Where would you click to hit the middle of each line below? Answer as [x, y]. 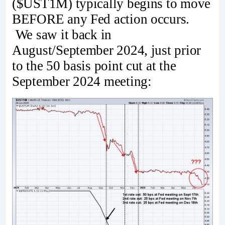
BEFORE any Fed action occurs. [101, 19]
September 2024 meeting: [82, 82]
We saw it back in [62, 35]
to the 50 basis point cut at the [94, 66]
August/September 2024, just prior [107, 50]
